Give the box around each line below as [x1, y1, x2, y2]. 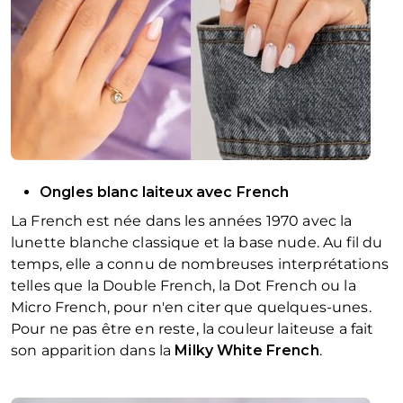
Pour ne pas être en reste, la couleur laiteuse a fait [11, 320, 374, 338]
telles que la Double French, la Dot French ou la [11, 277, 356, 295]
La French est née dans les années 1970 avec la [11, 212, 353, 230]
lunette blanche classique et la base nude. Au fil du [11, 234, 383, 252]
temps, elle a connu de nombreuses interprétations [11, 255, 389, 273]
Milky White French [175, 342, 319, 360]
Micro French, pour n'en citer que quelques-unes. [11, 299, 372, 317]
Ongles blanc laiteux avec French [40, 184, 290, 201]
